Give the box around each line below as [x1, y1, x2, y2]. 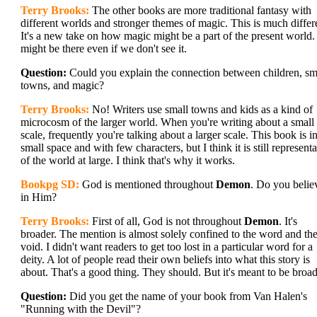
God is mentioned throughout [79, 178, 216, 190]
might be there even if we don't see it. [21, 42, 187, 54]
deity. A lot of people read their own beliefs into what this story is [21, 253, 310, 265]
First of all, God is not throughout [89, 215, 244, 227]
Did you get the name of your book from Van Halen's [67, 290, 307, 302]
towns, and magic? [21, 79, 104, 91]
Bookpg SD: [21, 178, 79, 190]
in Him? [21, 191, 57, 203]
